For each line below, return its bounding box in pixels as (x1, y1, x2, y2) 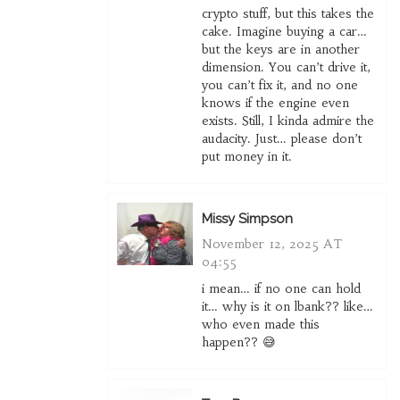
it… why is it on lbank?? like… (201, 298, 373, 315)
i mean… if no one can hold (201, 280, 361, 297)
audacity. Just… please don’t (201, 130, 362, 147)
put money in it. (201, 148, 292, 165)
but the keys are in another (201, 41, 360, 58)
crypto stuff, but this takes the (201, 5, 374, 22)
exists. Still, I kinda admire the (201, 112, 374, 129)
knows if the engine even (201, 95, 349, 112)
